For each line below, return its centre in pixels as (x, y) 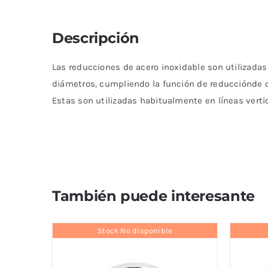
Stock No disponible (135, 230)
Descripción (95, 38)
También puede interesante (153, 196)
